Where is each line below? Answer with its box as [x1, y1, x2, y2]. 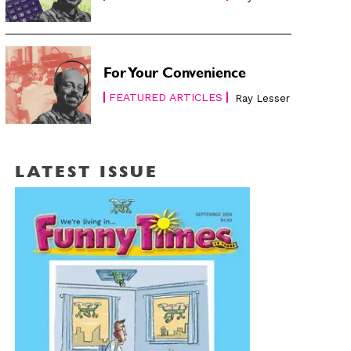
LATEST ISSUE [14, 165, 158, 182]
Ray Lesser [235, 92, 291, 104]
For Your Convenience [103, 67, 247, 82]
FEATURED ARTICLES [109, 90, 223, 103]
